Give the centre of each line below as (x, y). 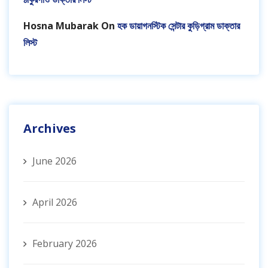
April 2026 (55, 202)
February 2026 (65, 244)
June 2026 (54, 161)
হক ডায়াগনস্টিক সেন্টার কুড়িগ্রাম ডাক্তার (179, 26)
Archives (50, 129)
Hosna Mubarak (61, 26)
